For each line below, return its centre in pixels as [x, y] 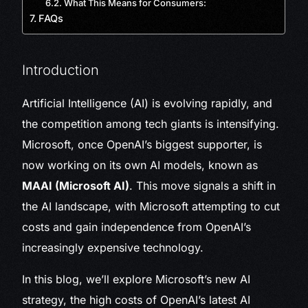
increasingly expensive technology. [113, 248]
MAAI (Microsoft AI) [76, 186]
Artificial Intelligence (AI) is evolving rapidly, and [147, 103]
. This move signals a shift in [203, 186]
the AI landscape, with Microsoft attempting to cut [151, 207]
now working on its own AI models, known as [140, 165]
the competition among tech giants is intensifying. [151, 124]
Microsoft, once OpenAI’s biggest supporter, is [142, 145]
